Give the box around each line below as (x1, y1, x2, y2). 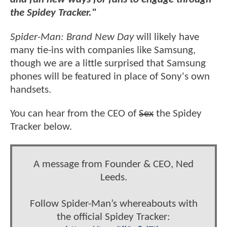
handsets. (10, 84, 51, 95)
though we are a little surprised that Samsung (10, 58, 206, 69)
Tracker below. (10, 122, 72, 133)
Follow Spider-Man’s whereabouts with (29, 198, 198, 209)
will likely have (134, 31, 199, 43)
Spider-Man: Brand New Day (10, 31, 134, 43)
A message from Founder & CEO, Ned (33, 159, 194, 170)
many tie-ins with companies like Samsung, (10, 45, 196, 56)
